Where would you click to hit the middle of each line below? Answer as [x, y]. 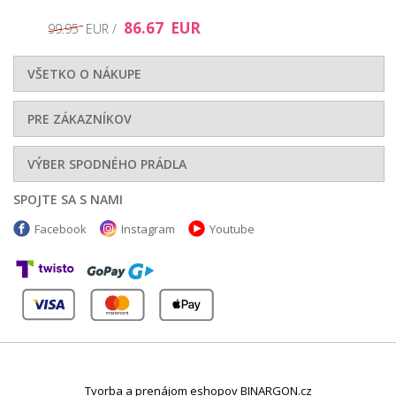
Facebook [61, 228]
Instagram [148, 228]
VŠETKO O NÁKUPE [84, 73]
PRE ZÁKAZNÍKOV [80, 118]
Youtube [232, 228]
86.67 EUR [162, 27]
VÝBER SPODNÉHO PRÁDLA [107, 164]
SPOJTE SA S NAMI [68, 199]
